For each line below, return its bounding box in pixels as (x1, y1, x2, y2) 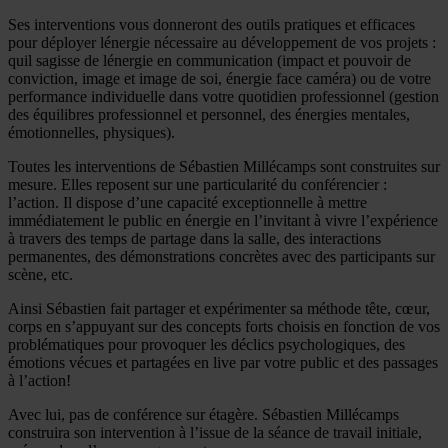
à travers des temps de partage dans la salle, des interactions (8, 229, 381, 247)
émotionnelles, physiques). (8, 123, 175, 141)
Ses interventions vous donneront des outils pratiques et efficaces (8, 15, 415, 33)
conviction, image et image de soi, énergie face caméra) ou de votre (8, 69, 431, 87)
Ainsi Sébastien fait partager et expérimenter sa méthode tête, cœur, (8, 299, 430, 317)
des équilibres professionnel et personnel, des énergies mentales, (8, 105, 410, 123)
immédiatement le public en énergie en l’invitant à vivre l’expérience (8, 211, 438, 229)
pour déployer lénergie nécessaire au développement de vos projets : (8, 33, 436, 51)
